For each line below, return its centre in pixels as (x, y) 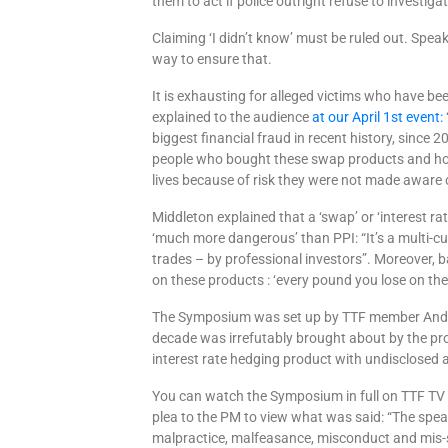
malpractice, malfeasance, (235, 438)
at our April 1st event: (378, 117)
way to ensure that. (212, 59)
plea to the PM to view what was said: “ (272, 417)
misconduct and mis (380, 438)
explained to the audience (232, 117)
